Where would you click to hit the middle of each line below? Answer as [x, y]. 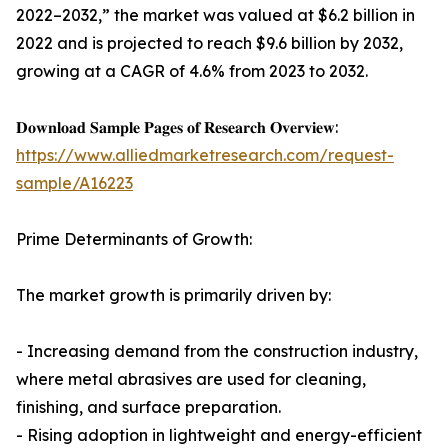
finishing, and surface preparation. [148, 407]
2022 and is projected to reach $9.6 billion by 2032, [209, 43]
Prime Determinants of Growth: [134, 239]
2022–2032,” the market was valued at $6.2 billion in [215, 15]
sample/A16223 [74, 183]
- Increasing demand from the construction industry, [217, 351]
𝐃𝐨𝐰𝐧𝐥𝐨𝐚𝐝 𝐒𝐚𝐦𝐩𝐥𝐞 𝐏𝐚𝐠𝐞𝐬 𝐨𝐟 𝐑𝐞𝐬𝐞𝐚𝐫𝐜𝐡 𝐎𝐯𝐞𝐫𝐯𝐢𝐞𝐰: [177, 127]
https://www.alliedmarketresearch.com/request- [205, 155]
